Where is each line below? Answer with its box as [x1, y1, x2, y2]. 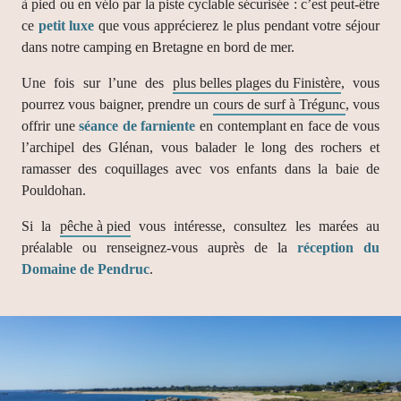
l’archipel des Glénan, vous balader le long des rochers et [21, 139, 380, 155]
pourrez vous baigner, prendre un [21, 96, 213, 112]
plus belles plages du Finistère [172, 74, 341, 90]
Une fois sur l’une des [21, 74, 173, 90]
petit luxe [38, 17, 95, 33]
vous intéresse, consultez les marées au [130, 218, 380, 234]
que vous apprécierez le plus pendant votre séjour [94, 17, 380, 33]
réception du [297, 239, 380, 255]
